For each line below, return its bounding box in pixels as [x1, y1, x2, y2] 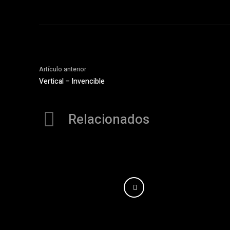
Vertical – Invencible [39, 75, 105, 87]
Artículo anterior [39, 64, 86, 74]
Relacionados [68, 110, 149, 130]
